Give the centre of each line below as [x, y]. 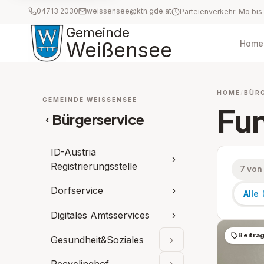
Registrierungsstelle [94, 166]
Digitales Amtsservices [100, 215]
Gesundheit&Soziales [97, 240]
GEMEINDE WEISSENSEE [88, 100]
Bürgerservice [98, 119]
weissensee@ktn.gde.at [129, 11]
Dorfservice [77, 191]
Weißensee [119, 50]
